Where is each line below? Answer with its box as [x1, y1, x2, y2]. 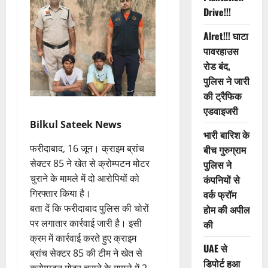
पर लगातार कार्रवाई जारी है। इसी [30, 216, 142, 230]
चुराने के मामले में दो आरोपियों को [30, 171, 139, 185]
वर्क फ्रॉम [203, 187, 236, 202]
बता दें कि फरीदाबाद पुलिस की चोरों [30, 201, 149, 215]
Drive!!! [203, 5, 231, 20]
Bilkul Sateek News [30, 117, 121, 131]
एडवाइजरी [203, 103, 238, 118]
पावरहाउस [203, 44, 239, 59]
